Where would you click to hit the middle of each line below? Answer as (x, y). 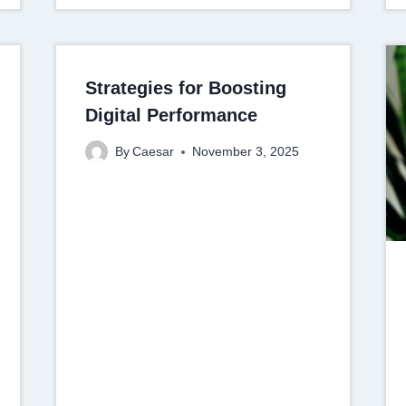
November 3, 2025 (245, 152)
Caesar (153, 152)
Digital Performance (171, 115)
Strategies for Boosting (185, 87)
